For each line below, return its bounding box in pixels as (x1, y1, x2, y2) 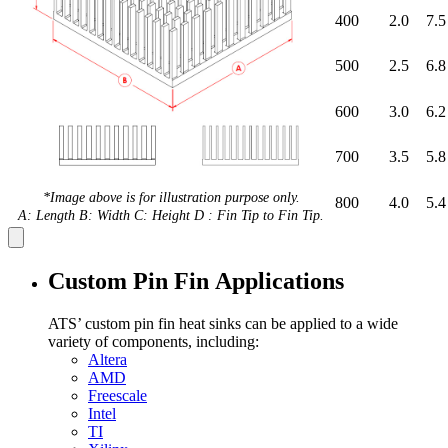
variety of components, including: (48, 332, 259, 350)
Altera (88, 350, 127, 368)
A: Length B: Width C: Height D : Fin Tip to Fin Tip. (18, 206, 324, 223)
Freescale (88, 386, 147, 404)
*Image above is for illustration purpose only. (42, 188, 300, 205)
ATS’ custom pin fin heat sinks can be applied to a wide (48, 314, 398, 332)
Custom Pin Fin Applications (48, 267, 344, 294)
